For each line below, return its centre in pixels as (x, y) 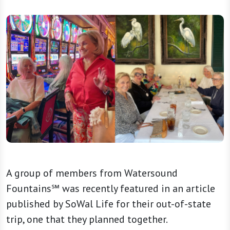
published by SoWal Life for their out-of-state (109, 204)
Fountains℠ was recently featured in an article (111, 189)
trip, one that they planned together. (87, 219)
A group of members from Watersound (92, 173)
